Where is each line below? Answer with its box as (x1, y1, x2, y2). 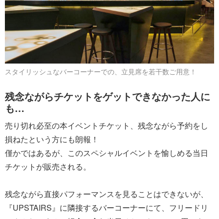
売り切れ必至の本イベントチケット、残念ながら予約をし (5, 119, 208, 131)
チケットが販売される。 (5, 160, 91, 172)
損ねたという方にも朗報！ (5, 133, 99, 145)
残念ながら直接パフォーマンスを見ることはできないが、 (5, 188, 208, 199)
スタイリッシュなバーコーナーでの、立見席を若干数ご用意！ (5, 67, 197, 76)
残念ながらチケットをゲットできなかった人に (5, 88, 210, 103)
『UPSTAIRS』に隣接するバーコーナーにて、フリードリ (5, 201, 208, 213)
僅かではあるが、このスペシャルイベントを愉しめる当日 (5, 147, 208, 158)
